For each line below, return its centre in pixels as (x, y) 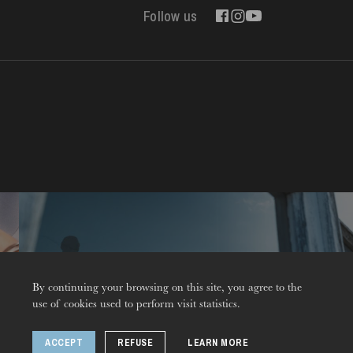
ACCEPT (64, 342)
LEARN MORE (218, 342)
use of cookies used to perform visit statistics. (137, 306)
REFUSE (136, 342)
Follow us (171, 16)
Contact (186, 262)
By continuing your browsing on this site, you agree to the (167, 289)
